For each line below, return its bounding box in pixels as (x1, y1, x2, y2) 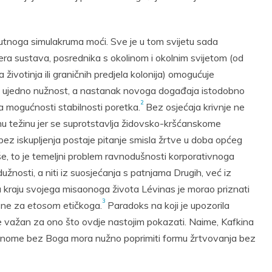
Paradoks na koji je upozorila (105, 199, 229, 211)
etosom (27, 199, 63, 211)
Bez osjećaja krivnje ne (143, 101, 245, 113)
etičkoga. (63, 199, 102, 211)
